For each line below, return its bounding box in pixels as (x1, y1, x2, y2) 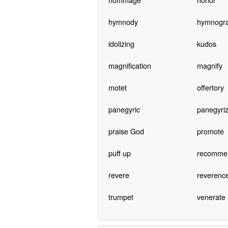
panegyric (108, 103, 140, 115)
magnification (108, 60, 151, 71)
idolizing (108, 38, 134, 49)
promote (196, 125, 224, 136)
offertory (196, 81, 224, 93)
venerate (196, 191, 225, 202)
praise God (108, 125, 144, 136)
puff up (108, 147, 131, 158)
